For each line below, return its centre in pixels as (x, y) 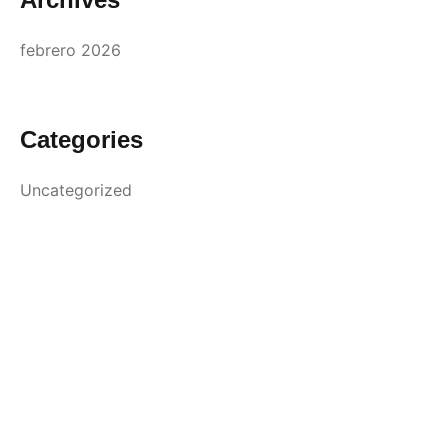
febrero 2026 (70, 49)
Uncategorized (76, 189)
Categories (81, 139)
